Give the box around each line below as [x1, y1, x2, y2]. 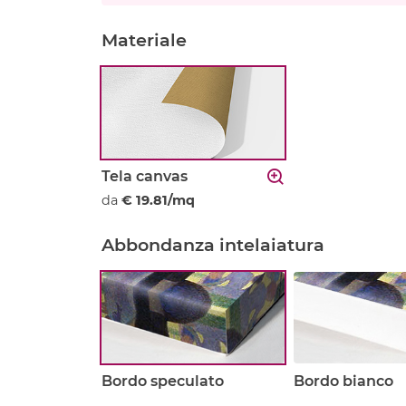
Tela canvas [101, 168, 188, 186]
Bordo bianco [293, 372, 393, 391]
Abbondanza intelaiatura [101, 234, 324, 256]
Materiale [101, 29, 187, 52]
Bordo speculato [101, 372, 224, 391]
